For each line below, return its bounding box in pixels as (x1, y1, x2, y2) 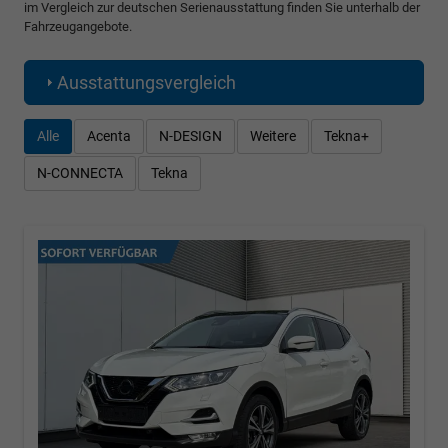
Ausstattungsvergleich (57, 71, 236, 93)
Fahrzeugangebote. (24, 18, 132, 34)
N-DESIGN (159, 127, 222, 144)
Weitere (250, 127, 296, 144)
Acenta (87, 127, 131, 144)
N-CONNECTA (37, 164, 123, 181)
